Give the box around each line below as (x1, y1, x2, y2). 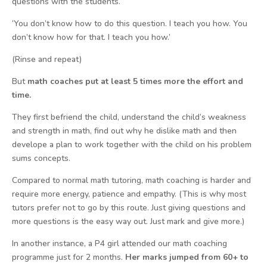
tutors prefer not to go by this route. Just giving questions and (12, 202, 246, 213)
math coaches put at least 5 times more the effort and (27, 76, 243, 87)
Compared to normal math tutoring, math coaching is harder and (12, 175, 251, 186)
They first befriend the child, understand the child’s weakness (12, 111, 246, 123)
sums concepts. (12, 153, 70, 164)
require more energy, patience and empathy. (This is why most (12, 188, 246, 200)
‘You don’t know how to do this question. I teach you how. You (12, 18, 247, 29)
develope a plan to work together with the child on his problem (12, 139, 252, 150)
